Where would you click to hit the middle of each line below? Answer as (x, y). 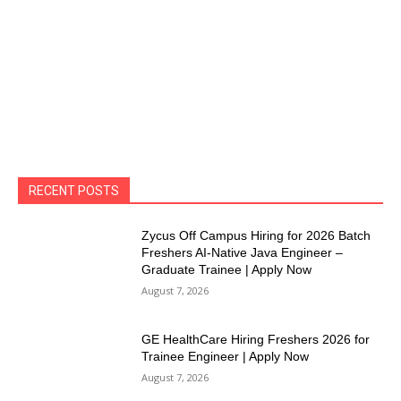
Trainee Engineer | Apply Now (226, 357)
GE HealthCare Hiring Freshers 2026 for (256, 340)
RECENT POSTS (74, 191)
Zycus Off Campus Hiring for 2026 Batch (256, 236)
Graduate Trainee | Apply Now (227, 270)
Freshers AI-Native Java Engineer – (243, 253)
